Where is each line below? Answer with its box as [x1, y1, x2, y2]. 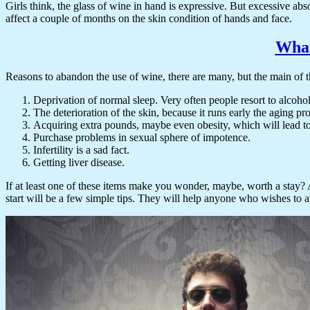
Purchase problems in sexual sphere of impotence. [33, 131, 250, 144]
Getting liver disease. [33, 156, 125, 169]
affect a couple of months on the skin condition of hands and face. [6, 12, 292, 24]
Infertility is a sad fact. [33, 144, 129, 156]
